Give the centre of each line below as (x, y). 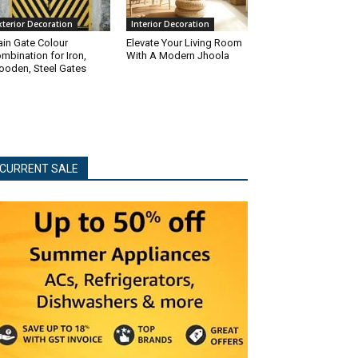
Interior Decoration (170, 24)
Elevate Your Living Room (184, 42)
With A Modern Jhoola (178, 55)
